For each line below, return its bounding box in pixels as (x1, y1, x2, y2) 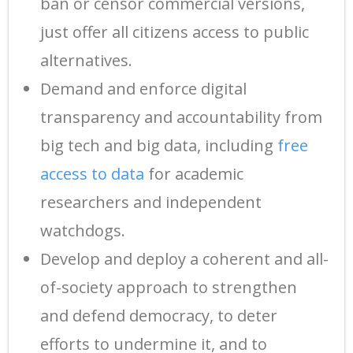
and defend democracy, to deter (40, 304, 277, 326)
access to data (40, 162, 144, 184)
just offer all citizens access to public (40, 20, 309, 43)
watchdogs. (40, 219, 125, 241)
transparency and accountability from (40, 106, 322, 128)
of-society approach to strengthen (40, 276, 297, 298)
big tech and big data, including (40, 134, 277, 156)
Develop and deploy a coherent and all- (40, 247, 329, 269)
